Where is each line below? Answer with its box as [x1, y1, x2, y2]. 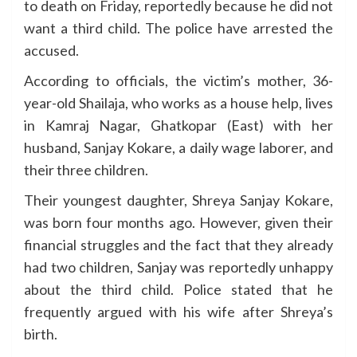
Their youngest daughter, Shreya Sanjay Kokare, [24, 190, 333, 209]
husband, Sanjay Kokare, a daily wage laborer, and [24, 138, 333, 156]
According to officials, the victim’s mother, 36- [24, 71, 333, 89]
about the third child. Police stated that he [24, 280, 333, 298]
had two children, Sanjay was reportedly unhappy [24, 257, 333, 276]
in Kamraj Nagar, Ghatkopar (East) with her [24, 116, 333, 134]
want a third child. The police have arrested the [24, 18, 333, 37]
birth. [24, 324, 57, 343]
